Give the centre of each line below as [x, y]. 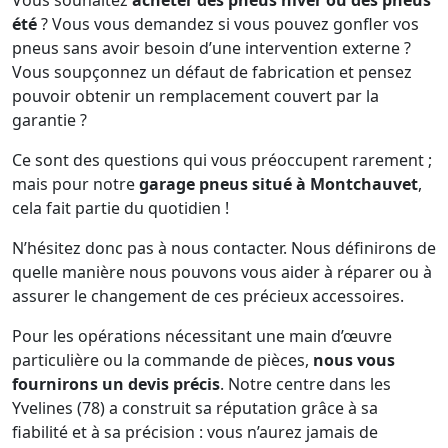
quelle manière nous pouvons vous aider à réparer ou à [222, 272]
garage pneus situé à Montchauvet [278, 184]
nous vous [354, 360]
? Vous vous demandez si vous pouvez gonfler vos [228, 24]
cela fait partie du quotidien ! [120, 208]
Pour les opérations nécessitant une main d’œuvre [202, 336]
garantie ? [49, 120]
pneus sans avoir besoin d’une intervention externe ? [211, 48]
